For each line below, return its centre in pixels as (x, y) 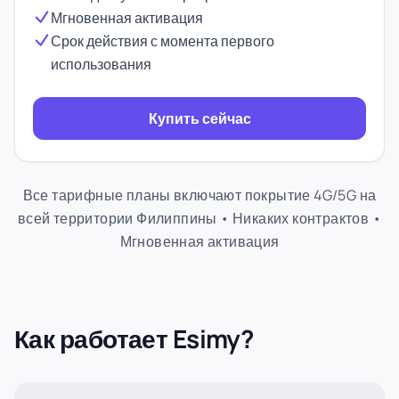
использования (101, 64)
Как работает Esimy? (134, 338)
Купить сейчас (199, 118)
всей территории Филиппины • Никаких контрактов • (199, 218)
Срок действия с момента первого (163, 41)
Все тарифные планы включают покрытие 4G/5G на (199, 195)
